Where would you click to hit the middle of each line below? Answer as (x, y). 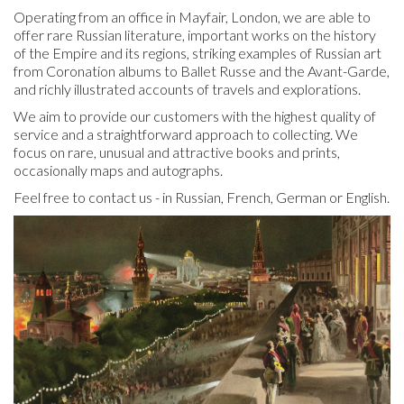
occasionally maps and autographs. (118, 170)
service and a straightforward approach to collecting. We (186, 134)
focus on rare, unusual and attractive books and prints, (177, 152)
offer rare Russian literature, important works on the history (195, 35)
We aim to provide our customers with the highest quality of (195, 116)
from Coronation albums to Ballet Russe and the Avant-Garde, (202, 71)
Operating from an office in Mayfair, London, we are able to (192, 17)
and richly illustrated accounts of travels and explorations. (187, 89)
